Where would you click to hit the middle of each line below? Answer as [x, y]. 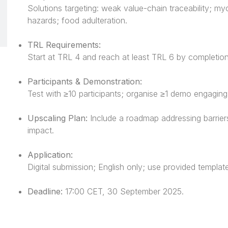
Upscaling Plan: [58, 118]
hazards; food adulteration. [78, 20]
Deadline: [45, 191]
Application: [50, 154]
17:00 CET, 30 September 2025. [123, 191]
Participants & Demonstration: [85, 81]
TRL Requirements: [64, 45]
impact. [41, 130]
